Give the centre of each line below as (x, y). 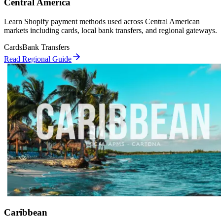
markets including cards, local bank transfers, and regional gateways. (110, 30)
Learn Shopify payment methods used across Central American (102, 21)
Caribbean (26, 213)
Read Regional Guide (38, 59)
